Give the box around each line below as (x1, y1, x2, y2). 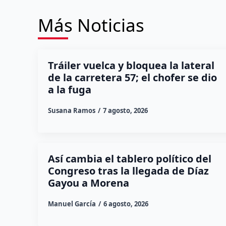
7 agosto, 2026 (102, 105, 148, 115)
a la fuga (47, 82, 91, 96)
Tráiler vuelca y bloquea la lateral (47, 58, 214, 72)
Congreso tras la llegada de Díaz (47, 163, 209, 178)
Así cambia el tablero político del (47, 151, 211, 165)
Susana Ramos (47, 105, 95, 115)
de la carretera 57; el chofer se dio (47, 70, 217, 84)
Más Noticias (37, 13, 144, 37)
